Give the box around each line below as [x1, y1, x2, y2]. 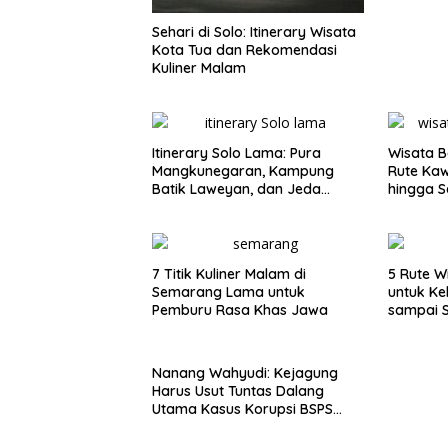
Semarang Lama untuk [152, 282, 305, 301]
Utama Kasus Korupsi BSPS [152, 399, 333, 418]
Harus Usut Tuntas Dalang [152, 381, 324, 400]
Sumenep [152, 417, 214, 436]
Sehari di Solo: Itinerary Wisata [152, 22, 356, 41]
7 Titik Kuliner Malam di [152, 264, 306, 283]
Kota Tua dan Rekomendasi [152, 40, 337, 59]
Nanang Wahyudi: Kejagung [152, 363, 338, 382]
